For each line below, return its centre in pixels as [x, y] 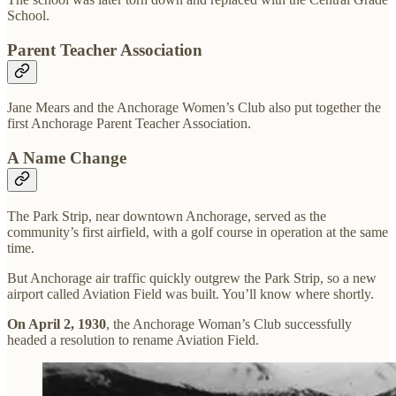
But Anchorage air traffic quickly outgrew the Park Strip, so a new [192, 278]
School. [28, 16]
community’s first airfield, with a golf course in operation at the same [198, 232]
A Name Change [67, 158]
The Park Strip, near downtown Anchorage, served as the [167, 216]
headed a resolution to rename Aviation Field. [133, 339]
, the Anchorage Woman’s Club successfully [229, 324]
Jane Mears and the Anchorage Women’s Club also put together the [194, 108]
